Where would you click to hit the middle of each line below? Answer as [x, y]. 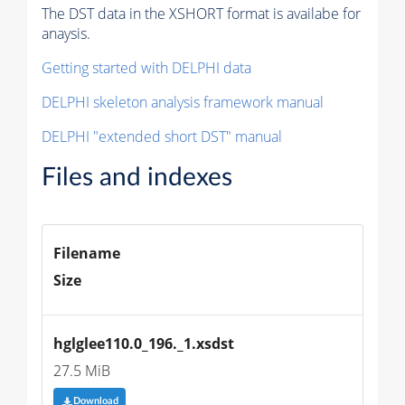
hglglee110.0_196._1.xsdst [144, 344]
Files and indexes [137, 178]
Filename [87, 254]
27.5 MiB [82, 371]
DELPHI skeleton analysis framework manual [183, 103]
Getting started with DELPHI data [146, 68]
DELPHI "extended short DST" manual [162, 137]
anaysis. [66, 34]
